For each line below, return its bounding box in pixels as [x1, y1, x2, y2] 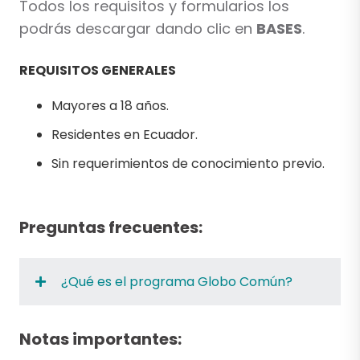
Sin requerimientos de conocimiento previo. [51, 154, 325, 174]
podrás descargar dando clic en [19, 18, 256, 39]
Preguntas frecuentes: [19, 216, 202, 239]
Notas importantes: [19, 327, 182, 350]
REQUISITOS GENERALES [19, 61, 176, 80]
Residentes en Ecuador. [51, 125, 198, 145]
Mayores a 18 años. [51, 96, 169, 116]
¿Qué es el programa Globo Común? [58, 272, 292, 292]
